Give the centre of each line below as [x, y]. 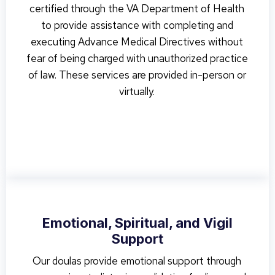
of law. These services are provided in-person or [137, 75]
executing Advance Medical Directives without [137, 42]
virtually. [137, 91]
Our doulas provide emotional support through [137, 261]
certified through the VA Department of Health [137, 9]
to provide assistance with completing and [137, 25]
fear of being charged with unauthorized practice [137, 58]
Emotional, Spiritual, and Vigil [137, 223]
